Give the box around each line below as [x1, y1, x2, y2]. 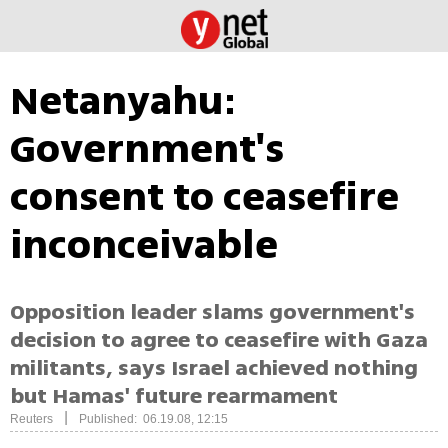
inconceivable [10, 216, 278, 274]
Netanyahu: [10, 72, 237, 130]
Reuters [10, 412, 53, 427]
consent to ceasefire [10, 168, 399, 226]
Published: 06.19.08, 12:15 [79, 412, 228, 427]
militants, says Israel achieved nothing [10, 352, 418, 385]
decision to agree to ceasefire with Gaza [10, 324, 428, 357]
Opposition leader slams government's [10, 296, 415, 329]
